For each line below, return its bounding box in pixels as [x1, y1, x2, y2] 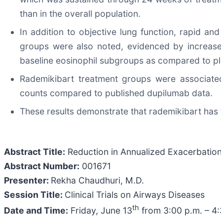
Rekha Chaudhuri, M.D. [51, 175, 144, 186]
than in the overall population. [20, 8, 141, 19]
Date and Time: [4, 205, 68, 216]
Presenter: [4, 175, 51, 186]
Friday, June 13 [68, 205, 132, 216]
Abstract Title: [4, 147, 65, 157]
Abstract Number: [4, 161, 79, 172]
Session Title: [4, 189, 65, 200]
